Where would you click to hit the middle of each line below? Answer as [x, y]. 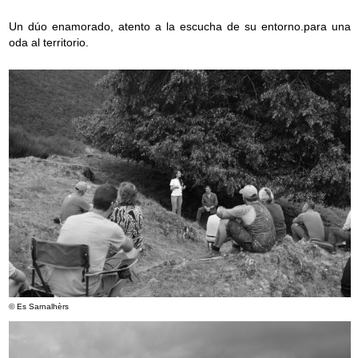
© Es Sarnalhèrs [39, 307]
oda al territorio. [49, 42]
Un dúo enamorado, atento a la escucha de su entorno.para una [180, 26]
